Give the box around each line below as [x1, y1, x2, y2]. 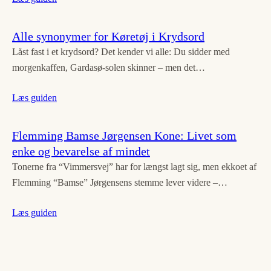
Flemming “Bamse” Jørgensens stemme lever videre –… [12, 177, 227, 188]
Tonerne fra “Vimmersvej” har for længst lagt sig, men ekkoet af [12, 161, 256, 172]
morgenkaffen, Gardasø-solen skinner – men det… [12, 62, 205, 73]
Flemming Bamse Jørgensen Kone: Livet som [12, 128, 237, 142]
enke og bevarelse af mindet [12, 144, 150, 158]
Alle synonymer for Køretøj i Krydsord [12, 29, 204, 43]
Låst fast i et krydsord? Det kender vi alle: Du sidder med [12, 46, 230, 57]
